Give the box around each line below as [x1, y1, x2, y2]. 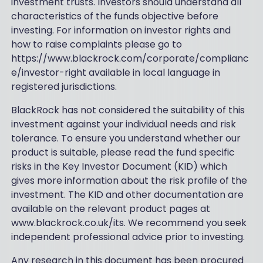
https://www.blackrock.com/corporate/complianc [11, 52, 249, 66]
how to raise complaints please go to [11, 38, 182, 52]
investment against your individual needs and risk [11, 117, 236, 131]
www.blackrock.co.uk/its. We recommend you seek [11, 216, 247, 230]
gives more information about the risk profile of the [11, 174, 247, 188]
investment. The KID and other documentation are [11, 188, 244, 202]
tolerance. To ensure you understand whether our [11, 131, 241, 146]
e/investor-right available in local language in [11, 66, 220, 80]
